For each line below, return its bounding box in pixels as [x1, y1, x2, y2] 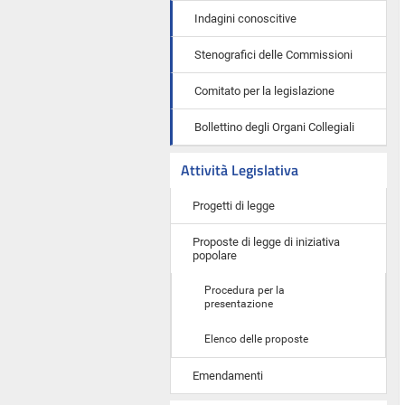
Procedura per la [204, 284, 285, 297]
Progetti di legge [193, 199, 275, 212]
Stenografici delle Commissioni [194, 48, 353, 61]
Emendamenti [193, 369, 263, 382]
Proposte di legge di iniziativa [193, 235, 340, 249]
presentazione [204, 297, 273, 310]
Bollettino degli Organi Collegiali [194, 120, 354, 134]
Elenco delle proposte [204, 333, 308, 345]
